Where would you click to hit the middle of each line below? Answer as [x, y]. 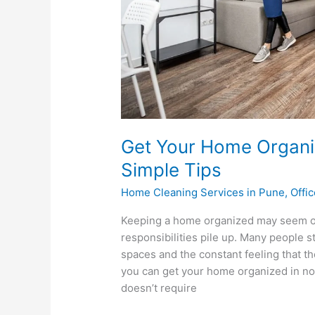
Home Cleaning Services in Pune [203, 192]
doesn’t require [159, 288]
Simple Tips [172, 169]
